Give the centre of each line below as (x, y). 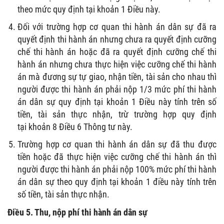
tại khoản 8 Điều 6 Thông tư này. (75, 126)
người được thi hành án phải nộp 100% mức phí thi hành (117, 169)
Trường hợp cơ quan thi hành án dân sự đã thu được (117, 144)
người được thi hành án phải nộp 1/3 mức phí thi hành (117, 89)
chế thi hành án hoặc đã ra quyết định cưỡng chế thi (117, 51)
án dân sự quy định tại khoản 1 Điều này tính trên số (117, 101)
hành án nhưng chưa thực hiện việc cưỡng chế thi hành (117, 64)
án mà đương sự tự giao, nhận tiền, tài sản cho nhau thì (117, 76)
